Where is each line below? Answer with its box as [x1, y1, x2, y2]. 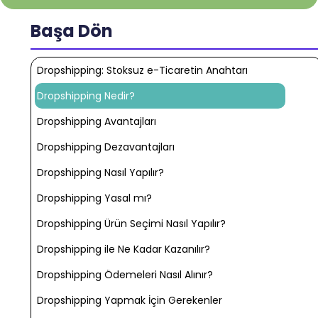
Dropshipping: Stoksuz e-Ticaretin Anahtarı [37, 63, 248, 78]
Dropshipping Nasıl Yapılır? [37, 165, 165, 180]
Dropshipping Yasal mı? [37, 191, 153, 206]
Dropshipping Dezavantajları [37, 140, 175, 155]
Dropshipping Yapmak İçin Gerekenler [37, 293, 223, 308]
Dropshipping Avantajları [37, 114, 157, 129]
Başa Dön [31, 19, 114, 43]
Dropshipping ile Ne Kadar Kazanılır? [37, 242, 211, 257]
